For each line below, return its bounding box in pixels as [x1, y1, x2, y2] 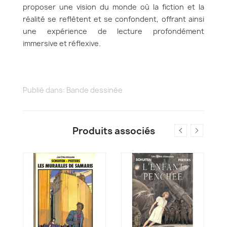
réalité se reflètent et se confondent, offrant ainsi [23, 14, 204, 24]
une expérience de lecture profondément [23, 26, 204, 36]
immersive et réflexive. [23, 39, 101, 48]
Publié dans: [23, 85, 66, 95]
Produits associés [72, 125, 155, 137]
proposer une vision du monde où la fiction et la [23, 2, 204, 12]
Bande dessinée [66, 85, 123, 95]
